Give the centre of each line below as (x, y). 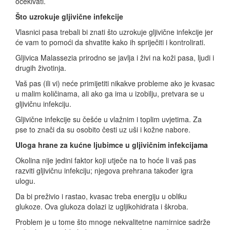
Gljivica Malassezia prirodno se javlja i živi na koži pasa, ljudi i (115, 57)
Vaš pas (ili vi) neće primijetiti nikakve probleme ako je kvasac (115, 83)
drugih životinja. (41, 68)
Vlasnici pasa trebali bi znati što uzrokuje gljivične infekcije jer (114, 32)
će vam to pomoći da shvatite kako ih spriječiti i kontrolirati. (110, 42)
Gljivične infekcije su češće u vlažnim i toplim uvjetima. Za (109, 119)
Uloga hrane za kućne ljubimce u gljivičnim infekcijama (112, 145)
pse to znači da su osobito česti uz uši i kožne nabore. (103, 129)
